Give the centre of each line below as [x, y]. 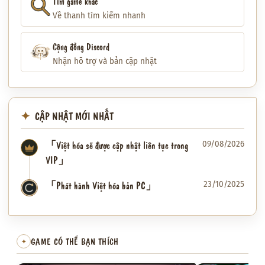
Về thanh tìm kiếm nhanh [99, 15]
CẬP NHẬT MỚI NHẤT [74, 116]
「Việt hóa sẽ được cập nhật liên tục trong [117, 145]
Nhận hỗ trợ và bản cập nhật [105, 61]
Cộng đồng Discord [81, 46]
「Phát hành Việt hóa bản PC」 [101, 185]
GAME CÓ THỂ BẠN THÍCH [75, 241]
